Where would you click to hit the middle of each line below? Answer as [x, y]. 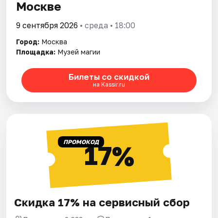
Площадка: [36, 52]
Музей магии [79, 52]
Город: [28, 41]
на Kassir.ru [109, 85]
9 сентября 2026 [47, 25]
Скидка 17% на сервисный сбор [102, 202]
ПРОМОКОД [81, 142]
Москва [54, 41]
